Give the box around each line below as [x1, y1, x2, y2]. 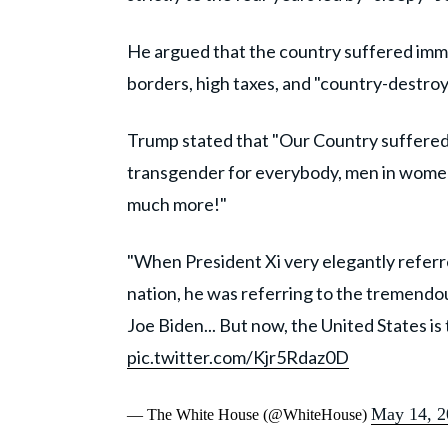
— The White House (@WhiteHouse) [127, 406, 371, 424]
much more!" [127, 193, 230, 216]
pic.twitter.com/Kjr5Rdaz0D [127, 346, 349, 369]
